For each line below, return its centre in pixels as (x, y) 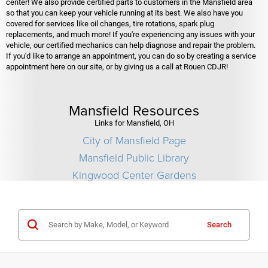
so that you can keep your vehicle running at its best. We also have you (124, 13)
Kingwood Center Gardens (134, 174)
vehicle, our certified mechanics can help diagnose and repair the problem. (131, 45)
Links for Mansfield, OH (134, 123)
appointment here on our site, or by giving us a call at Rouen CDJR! (117, 66)
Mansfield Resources (134, 110)
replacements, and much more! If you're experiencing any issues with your (130, 34)
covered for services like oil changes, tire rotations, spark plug (110, 23)
